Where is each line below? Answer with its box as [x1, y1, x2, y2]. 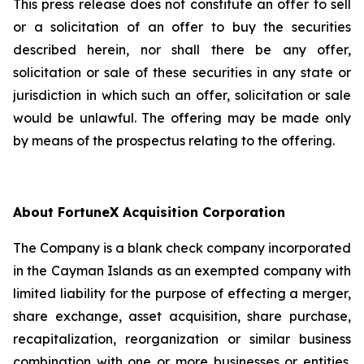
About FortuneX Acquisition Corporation [13, 204, 285, 220]
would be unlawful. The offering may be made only [13, 110, 351, 126]
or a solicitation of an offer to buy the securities [13, 19, 351, 35]
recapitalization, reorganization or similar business [13, 331, 351, 347]
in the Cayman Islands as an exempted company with [13, 262, 351, 279]
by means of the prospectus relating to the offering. [13, 132, 335, 149]
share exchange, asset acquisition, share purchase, [13, 308, 351, 324]
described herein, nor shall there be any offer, [13, 41, 351, 58]
